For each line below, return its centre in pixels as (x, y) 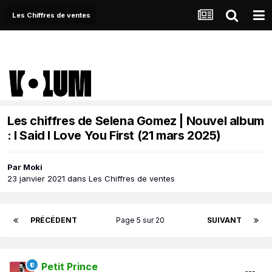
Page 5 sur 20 (142, 220)
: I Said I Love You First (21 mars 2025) (114, 136)
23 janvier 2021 (36, 179)
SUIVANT (224, 220)
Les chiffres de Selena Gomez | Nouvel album (136, 121)
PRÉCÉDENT (54, 220)
